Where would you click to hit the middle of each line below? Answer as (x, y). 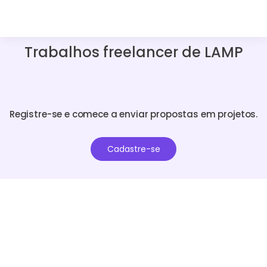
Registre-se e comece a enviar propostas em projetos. (133, 114)
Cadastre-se (133, 149)
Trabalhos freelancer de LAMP (133, 52)
